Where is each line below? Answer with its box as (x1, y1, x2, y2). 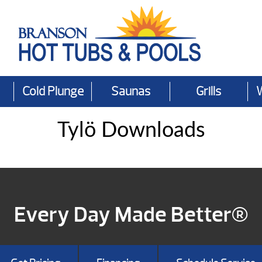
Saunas (111, 84, 150, 99)
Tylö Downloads (57, 120, 205, 141)
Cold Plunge (22, 84, 84, 99)
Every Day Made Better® (14, 201, 248, 228)
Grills (196, 84, 222, 99)
